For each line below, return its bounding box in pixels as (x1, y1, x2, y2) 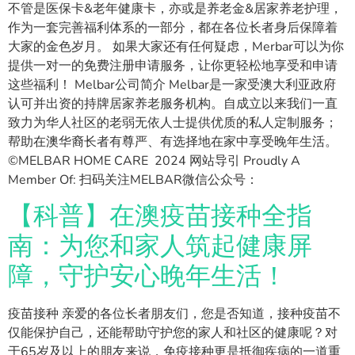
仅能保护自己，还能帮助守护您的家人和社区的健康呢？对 (8, 323, 338, 342)
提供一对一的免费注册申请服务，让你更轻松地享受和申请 (8, 57, 338, 75)
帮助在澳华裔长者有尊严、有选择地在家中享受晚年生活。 (8, 133, 338, 151)
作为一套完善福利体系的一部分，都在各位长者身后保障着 (8, 19, 338, 37)
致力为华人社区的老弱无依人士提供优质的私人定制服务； (8, 114, 338, 132)
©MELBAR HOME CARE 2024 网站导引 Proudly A (8, 152, 300, 170)
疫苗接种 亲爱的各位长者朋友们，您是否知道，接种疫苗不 (8, 304, 341, 323)
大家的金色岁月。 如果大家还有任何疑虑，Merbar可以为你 (8, 38, 344, 56)
